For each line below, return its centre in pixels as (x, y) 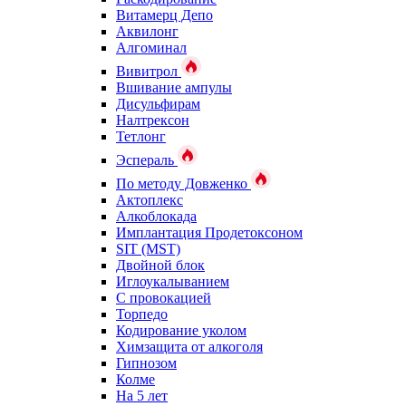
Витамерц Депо (164, 15)
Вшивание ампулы (174, 87)
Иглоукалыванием (173, 281)
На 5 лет (142, 396)
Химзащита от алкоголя (189, 347)
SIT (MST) (148, 249)
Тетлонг (141, 136)
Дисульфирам (158, 104)
